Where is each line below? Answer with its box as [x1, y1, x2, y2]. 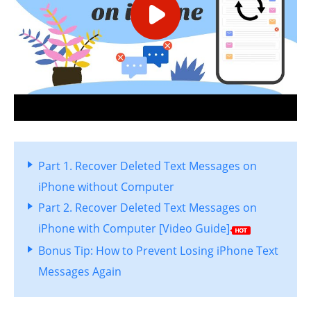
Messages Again [38, 263, 121, 279]
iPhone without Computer [38, 179, 174, 194]
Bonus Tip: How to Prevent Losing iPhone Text [38, 242, 278, 258]
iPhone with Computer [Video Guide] [38, 221, 230, 236]
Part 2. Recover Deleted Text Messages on [38, 200, 257, 215]
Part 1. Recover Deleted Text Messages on [38, 158, 257, 174]
